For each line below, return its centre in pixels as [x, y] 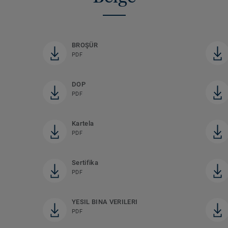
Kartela [83, 124]
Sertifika [85, 163]
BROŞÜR [84, 45]
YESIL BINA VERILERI [105, 202]
